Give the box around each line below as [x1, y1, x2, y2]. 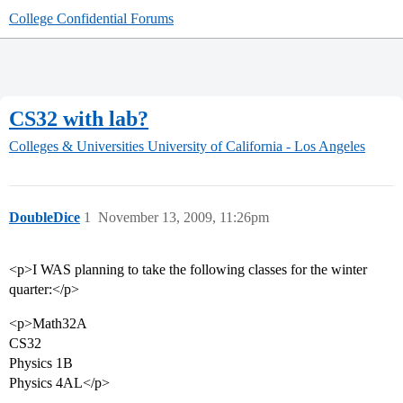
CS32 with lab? [9, 106, 148, 130]
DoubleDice [9, 210, 80, 226]
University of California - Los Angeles [148, 139, 365, 155]
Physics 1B [9, 355, 73, 372]
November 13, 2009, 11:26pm [98, 210, 269, 226]
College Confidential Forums [9, 11, 174, 26]
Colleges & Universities [9, 139, 144, 155]
